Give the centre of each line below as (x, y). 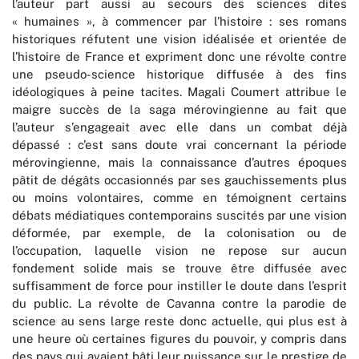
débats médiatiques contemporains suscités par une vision (179, 216)
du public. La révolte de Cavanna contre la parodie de (179, 304)
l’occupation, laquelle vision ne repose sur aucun (179, 251)
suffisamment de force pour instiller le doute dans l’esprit (179, 286)
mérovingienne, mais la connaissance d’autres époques (179, 163)
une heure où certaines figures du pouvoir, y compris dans (179, 339)
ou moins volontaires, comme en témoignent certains (179, 198)
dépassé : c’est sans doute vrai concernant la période (179, 145)
